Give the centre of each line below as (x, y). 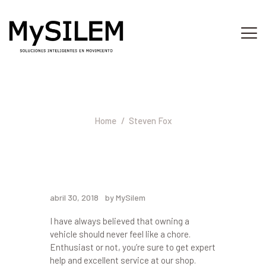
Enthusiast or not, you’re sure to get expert (133, 247)
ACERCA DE (73, 105)
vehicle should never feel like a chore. (120, 234)
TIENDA (65, 122)
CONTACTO (71, 156)
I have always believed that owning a (120, 221)
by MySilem (126, 197)
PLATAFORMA (76, 139)
